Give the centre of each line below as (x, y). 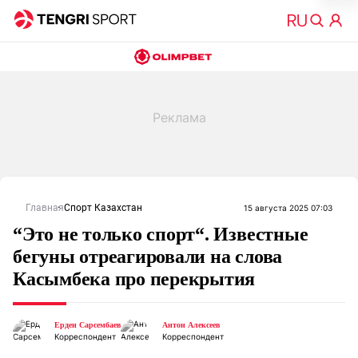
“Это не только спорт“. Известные (161, 234)
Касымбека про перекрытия (134, 279)
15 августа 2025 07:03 (288, 208)
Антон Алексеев (191, 325)
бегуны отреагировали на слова (148, 257)
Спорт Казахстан (103, 208)
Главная (45, 208)
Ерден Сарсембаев (88, 325)
